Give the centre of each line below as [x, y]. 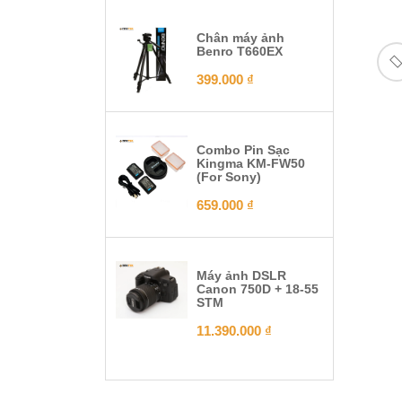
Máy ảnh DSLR [241, 275]
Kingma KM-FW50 [251, 163]
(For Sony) [229, 176]
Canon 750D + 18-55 [258, 288]
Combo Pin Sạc [243, 149]
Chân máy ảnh [240, 37]
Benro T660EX [240, 51]
